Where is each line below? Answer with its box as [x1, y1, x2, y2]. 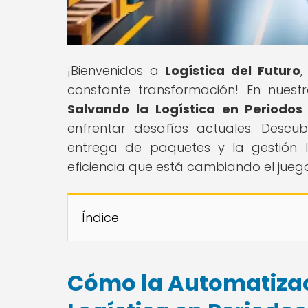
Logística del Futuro [165, 61, 300, 79]
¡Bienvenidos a [67, 61, 166, 79]
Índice [82, 208, 119, 226]
